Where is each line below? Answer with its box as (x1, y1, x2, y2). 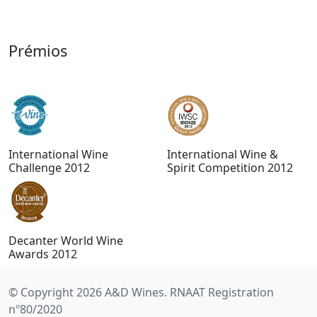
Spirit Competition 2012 (167, 160, 293, 176)
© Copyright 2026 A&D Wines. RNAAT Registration (8, 284, 274, 301)
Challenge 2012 (8, 160, 90, 176)
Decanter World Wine (8, 233, 123, 249)
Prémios (8, 40, 67, 62)
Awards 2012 (8, 246, 77, 263)
